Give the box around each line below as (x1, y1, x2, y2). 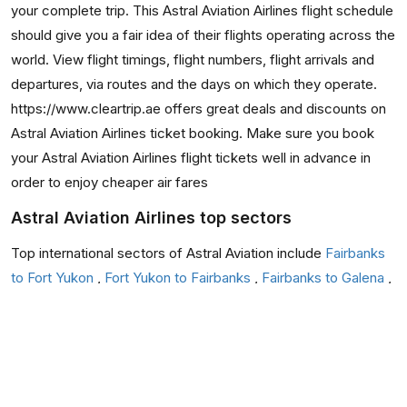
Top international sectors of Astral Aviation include (11, 244, 325, 262)
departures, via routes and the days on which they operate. (11, 75, 377, 93)
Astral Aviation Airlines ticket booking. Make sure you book (11, 124, 374, 142)
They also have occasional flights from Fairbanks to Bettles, (11, 325, 383, 342)
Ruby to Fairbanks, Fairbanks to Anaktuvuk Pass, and (11, 350, 339, 367)
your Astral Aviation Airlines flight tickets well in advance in (11, 149, 371, 166)
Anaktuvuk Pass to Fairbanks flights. (11, 374, 235, 392)
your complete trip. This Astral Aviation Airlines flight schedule (11, 2, 393, 19)
